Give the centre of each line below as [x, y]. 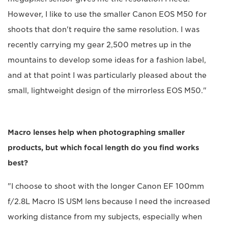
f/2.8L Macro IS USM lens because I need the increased [109, 201]
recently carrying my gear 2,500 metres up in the [99, 45]
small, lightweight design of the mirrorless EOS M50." [107, 90]
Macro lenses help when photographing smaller [96, 132]
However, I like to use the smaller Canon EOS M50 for [107, 14]
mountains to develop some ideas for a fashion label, [107, 60]
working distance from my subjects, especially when [105, 217]
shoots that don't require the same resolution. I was [104, 29]
